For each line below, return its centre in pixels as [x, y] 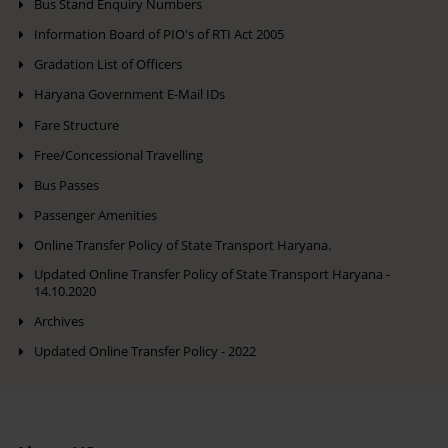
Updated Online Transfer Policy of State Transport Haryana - [212, 275]
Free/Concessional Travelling [118, 155]
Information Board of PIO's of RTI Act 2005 [159, 35]
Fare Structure [76, 125]
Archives [59, 322]
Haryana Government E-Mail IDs [129, 95]
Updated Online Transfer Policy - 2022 [145, 352]
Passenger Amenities [95, 215]
